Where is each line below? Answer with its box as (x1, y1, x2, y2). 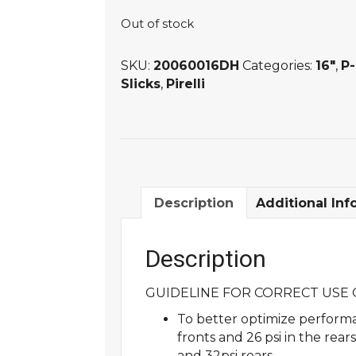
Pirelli (166, 76, 205, 92)
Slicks (121, 76, 161, 92)
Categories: (242, 58, 315, 74)
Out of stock (121, 17, 194, 32)
